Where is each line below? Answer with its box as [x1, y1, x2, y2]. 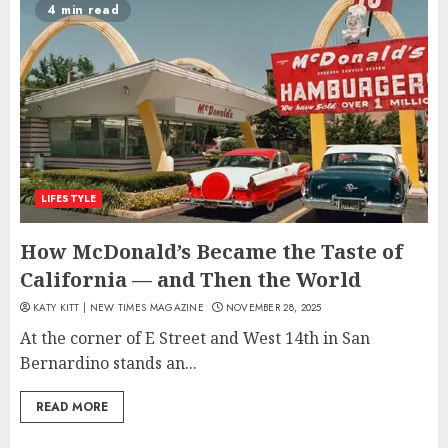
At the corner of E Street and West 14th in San [20, 326, 370, 349]
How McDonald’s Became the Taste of [20, 237, 403, 265]
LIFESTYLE [41, 190, 96, 206]
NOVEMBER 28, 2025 [225, 299, 322, 315]
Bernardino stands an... [20, 351, 197, 374]
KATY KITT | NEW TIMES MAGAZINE [33, 299, 204, 315]
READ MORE [36, 397, 108, 416]
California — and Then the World [20, 265, 361, 293]
